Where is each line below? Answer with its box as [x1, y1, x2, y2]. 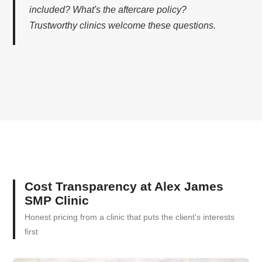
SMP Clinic [25, 193, 89, 207]
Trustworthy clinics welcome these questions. [29, 20, 216, 31]
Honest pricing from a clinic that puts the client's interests [25, 212, 235, 222]
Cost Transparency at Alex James [25, 179, 224, 193]
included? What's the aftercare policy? [29, 5, 187, 15]
